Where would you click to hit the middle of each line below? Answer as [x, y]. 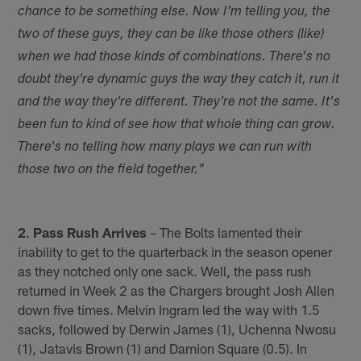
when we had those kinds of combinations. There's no [174, 57]
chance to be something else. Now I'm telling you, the [174, 12]
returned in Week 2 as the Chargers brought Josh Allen [176, 290]
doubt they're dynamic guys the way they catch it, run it [179, 80]
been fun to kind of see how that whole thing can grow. [177, 125]
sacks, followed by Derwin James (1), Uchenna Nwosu [177, 329]
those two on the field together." [111, 170]
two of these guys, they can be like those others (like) [171, 35]
